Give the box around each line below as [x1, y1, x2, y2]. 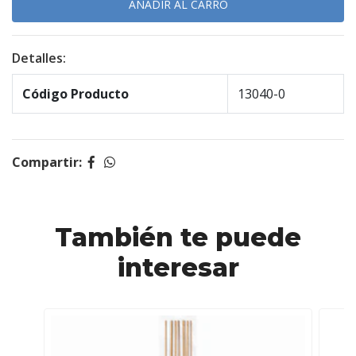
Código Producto [22, 85, 129, 103]
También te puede [55, 222, 301, 253]
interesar [117, 252, 239, 283]
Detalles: [12, 49, 66, 67]
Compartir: [12, 153, 82, 171]
